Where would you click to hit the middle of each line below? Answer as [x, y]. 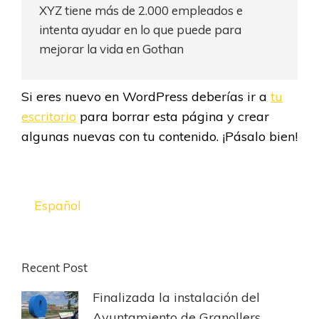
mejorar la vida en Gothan [111, 49]
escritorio [49, 116]
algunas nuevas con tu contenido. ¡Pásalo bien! [159, 136]
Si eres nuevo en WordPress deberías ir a [146, 96]
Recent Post [54, 268]
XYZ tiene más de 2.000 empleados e [141, 10]
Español [58, 206]
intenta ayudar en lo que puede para [140, 30]
